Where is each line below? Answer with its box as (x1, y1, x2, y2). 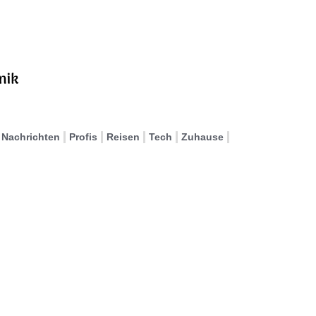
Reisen (107, 131, 140, 142)
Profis (69, 131, 97, 142)
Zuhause (181, 131, 224, 142)
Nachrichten (1, 131, 60, 142)
